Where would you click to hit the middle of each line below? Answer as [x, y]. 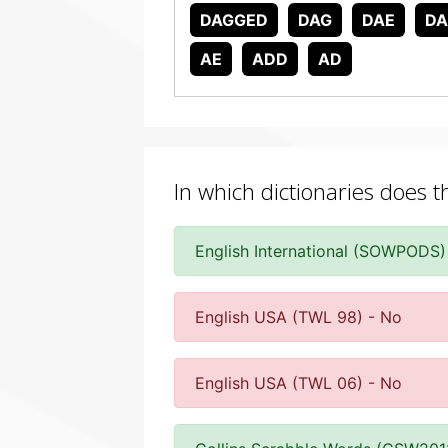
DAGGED [234, 20]
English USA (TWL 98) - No [298, 317]
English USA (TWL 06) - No [298, 383]
